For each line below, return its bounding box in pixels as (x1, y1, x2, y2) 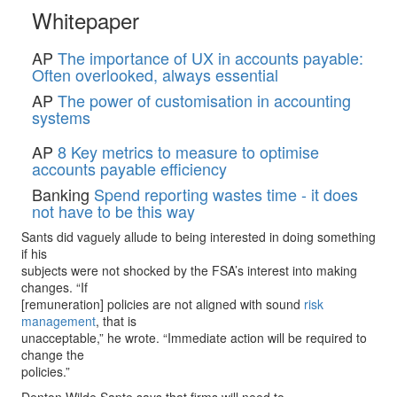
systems (32, 105, 90, 128)
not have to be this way (32, 199, 195, 222)
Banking (32, 183, 90, 206)
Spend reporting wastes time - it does (94, 183, 358, 206)
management (21, 312, 96, 330)
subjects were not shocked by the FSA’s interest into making (21, 261, 357, 279)
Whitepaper (32, 4, 139, 35)
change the (21, 346, 84, 363)
